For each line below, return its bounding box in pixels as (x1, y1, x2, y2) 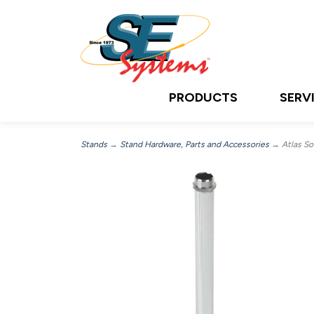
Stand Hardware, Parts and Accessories (120, 139, 269, 149)
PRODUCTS (169, 90, 238, 105)
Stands (81, 139, 107, 149)
